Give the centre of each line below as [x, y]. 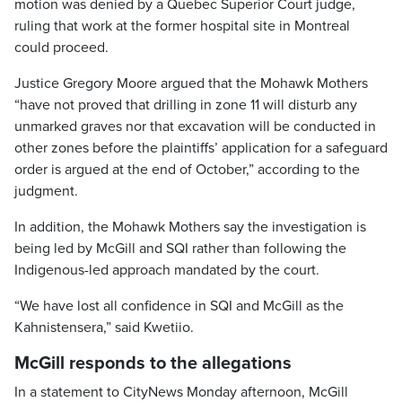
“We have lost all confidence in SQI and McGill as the [179, 306]
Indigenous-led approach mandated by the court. [167, 270]
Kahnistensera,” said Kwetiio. [104, 328]
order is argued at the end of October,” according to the [187, 170]
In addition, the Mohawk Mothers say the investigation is [190, 227]
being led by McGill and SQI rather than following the [180, 249]
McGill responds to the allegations [153, 363]
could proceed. [61, 48]
